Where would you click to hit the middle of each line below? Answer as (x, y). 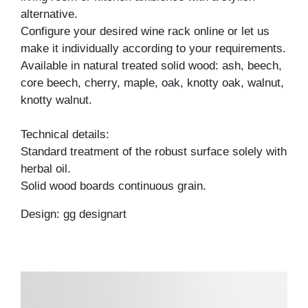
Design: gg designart (74, 214)
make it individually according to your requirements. (153, 48)
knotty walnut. (56, 100)
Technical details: (65, 134)
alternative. (49, 14)
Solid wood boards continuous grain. (113, 186)
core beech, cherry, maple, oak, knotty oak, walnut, (152, 82)
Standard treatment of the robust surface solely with (154, 151)
